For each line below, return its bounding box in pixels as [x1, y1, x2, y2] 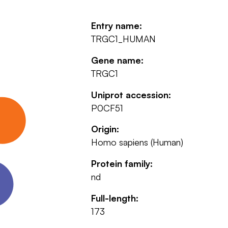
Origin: [91, 123, 119, 135]
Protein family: [91, 158, 153, 169]
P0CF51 [91, 102, 123, 113]
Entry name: [91, 20, 142, 32]
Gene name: [91, 54, 144, 66]
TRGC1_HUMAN [91, 33, 156, 45]
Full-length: [91, 192, 138, 204]
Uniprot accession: [91, 89, 171, 100]
